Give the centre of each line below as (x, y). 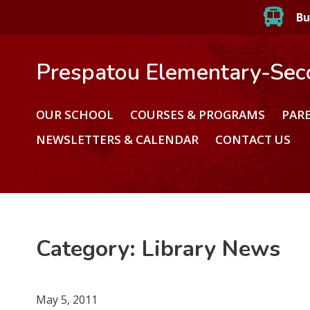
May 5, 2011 (67, 299)
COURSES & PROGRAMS (198, 114)
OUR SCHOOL (75, 114)
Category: (89, 248)
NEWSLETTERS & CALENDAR (118, 139)
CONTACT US (253, 139)
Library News (211, 248)
